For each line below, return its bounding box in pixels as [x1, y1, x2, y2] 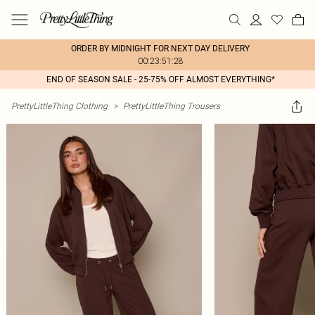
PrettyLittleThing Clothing [11, 101, 108, 111]
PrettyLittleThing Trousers [123, 101, 220, 111]
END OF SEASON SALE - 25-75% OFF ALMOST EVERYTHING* [46, 75, 275, 84]
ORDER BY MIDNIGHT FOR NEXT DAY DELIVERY [71, 44, 250, 53]
